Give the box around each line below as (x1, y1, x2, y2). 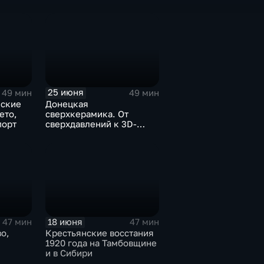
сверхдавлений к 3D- (45, 118, 137, 129)
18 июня (48, 216, 82, 227)
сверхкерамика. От (45, 108, 128, 119)
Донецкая (45, 98, 88, 109)
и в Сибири (45, 247, 93, 258)
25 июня (48, 87, 84, 98)
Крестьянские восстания (45, 227, 154, 238)
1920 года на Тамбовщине (45, 237, 157, 248)
